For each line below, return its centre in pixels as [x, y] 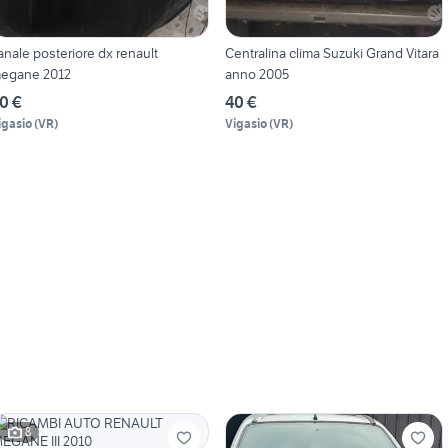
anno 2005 [256, 73]
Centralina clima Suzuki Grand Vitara [331, 52]
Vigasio [245, 123]
